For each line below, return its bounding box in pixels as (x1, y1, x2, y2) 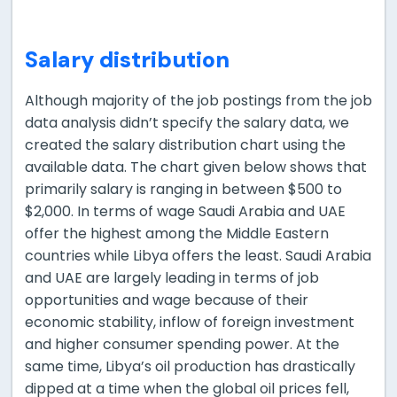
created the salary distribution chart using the (25, 135, 346, 156)
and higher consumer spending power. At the (25, 334, 339, 355)
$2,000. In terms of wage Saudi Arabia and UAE (25, 201, 346, 222)
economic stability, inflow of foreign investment (25, 312, 354, 333)
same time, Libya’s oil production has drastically (25, 356, 355, 378)
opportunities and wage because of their (25, 290, 308, 311)
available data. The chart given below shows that (25, 157, 367, 178)
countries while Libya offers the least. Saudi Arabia (25, 245, 371, 267)
